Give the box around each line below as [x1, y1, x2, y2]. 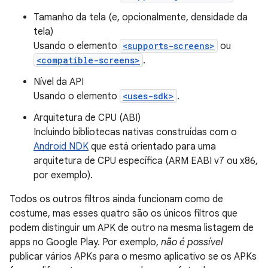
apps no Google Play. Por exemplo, [10, 236, 161, 248]
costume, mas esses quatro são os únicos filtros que [10, 208, 237, 220]
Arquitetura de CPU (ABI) [33, 112, 141, 124]
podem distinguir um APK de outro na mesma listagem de [10, 222, 254, 234]
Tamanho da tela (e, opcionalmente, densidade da [33, 11, 248, 23]
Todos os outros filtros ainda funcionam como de [10, 193, 223, 205]
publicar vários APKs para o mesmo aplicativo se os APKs [10, 251, 257, 263]
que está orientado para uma [89, 141, 216, 153]
